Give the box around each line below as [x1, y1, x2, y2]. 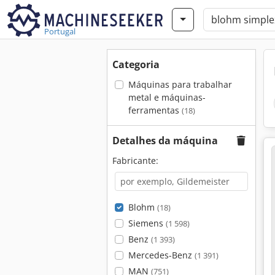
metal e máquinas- [128, 91, 206, 103]
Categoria [112, 58, 160, 71]
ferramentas [128, 104, 182, 116]
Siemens [128, 217, 166, 229]
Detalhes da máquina [112, 134, 218, 147]
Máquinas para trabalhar [128, 79, 232, 90]
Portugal [44, 26, 76, 37]
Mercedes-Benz [128, 249, 195, 261]
